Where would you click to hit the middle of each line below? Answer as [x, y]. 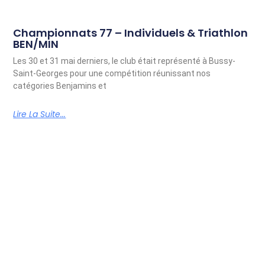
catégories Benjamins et [60, 85]
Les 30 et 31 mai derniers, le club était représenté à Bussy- [125, 61]
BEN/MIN [36, 44]
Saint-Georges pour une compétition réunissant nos [112, 73]
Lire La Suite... [40, 114]
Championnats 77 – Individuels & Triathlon [131, 33]
